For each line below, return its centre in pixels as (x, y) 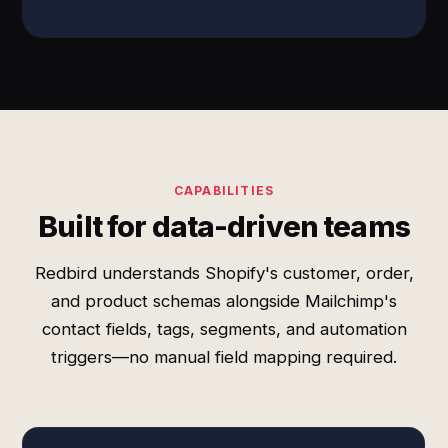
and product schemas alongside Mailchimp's (224, 301)
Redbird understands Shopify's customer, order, (224, 273)
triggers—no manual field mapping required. (224, 357)
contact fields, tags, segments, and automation (224, 329)
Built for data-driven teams (224, 226)
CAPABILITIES (224, 190)
